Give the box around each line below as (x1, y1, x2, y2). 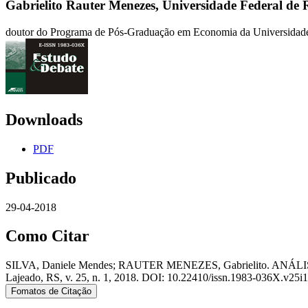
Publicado (5, 168, 76, 187)
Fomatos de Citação (11, 286, 91, 297)
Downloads (5, 110, 82, 129)
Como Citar (5, 227, 89, 245)
